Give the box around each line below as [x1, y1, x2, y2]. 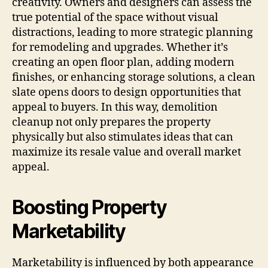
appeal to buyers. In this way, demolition [12, 100, 218, 115]
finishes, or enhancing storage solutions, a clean [12, 71, 255, 85]
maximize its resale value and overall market [12, 145, 241, 160]
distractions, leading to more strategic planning [12, 26, 253, 40]
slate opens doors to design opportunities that [12, 86, 241, 100]
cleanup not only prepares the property [12, 115, 211, 130]
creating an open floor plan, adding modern [12, 56, 234, 70]
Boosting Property [12, 196, 167, 220]
